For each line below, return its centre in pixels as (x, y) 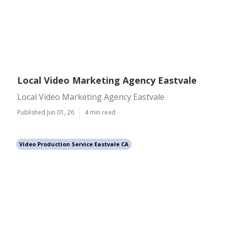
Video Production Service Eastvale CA (74, 144)
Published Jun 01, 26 (46, 112)
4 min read (100, 112)
